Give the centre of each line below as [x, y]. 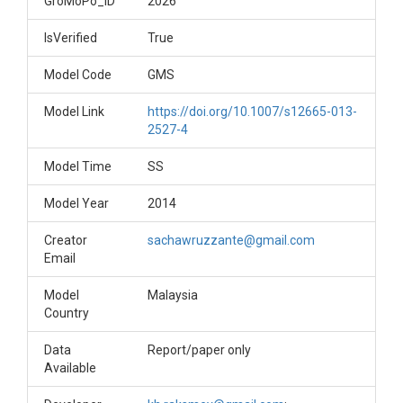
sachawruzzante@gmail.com [231, 240]
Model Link [74, 112]
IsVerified [71, 38]
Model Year [76, 203]
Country [67, 313]
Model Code [78, 75]
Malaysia [173, 295]
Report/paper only [199, 350]
